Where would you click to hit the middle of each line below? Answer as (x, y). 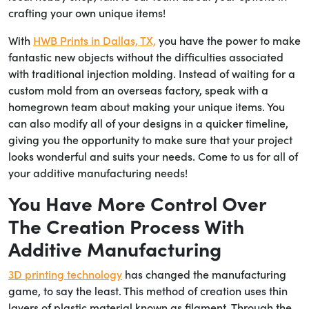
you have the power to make (228, 40)
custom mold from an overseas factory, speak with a (138, 89)
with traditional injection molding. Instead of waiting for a (152, 73)
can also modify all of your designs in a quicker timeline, (148, 122)
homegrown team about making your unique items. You (147, 106)
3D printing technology (65, 273)
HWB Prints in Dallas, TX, (94, 40)
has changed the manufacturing (204, 273)
